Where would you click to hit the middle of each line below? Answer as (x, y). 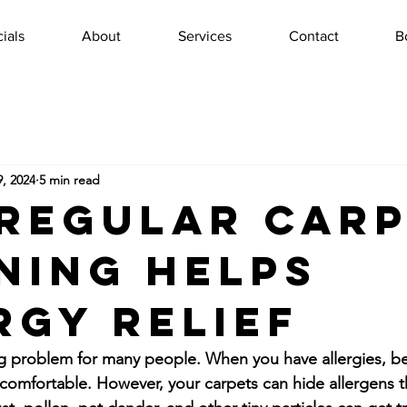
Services (205, 36)
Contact (314, 36)
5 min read (69, 179)
